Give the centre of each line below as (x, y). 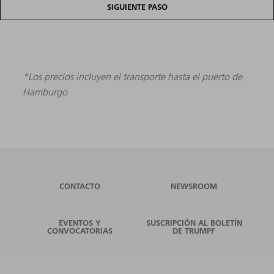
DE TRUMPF (194, 230)
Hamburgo (45, 91)
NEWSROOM (194, 186)
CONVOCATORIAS (80, 230)
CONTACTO (80, 186)
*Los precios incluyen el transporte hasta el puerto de (133, 76)
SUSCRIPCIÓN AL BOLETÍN (194, 222)
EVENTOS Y (80, 222)
